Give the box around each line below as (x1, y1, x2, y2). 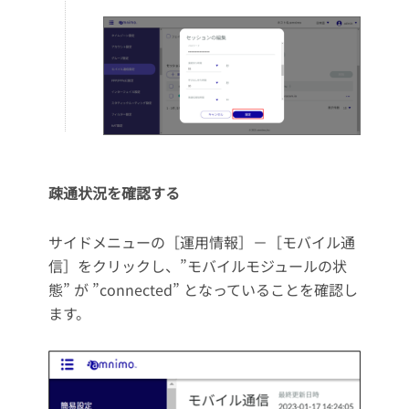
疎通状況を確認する (47, 182, 180, 204)
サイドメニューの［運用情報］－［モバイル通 (47, 231, 355, 254)
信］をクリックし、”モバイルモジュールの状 (47, 255, 347, 278)
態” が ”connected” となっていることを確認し (47, 278, 358, 301)
